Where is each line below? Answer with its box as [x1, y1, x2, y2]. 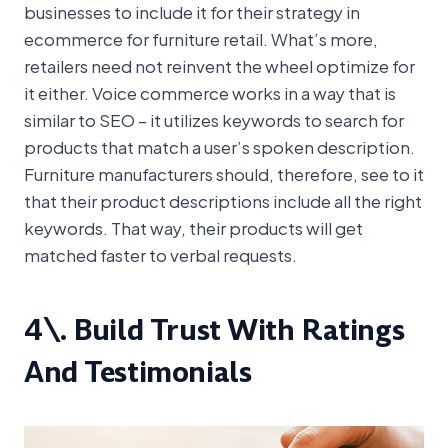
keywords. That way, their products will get [24, 212, 363, 241]
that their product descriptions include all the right [24, 185, 422, 214]
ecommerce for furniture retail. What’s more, [24, 23, 378, 52]
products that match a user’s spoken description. [24, 131, 415, 160]
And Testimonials [24, 352, 252, 392]
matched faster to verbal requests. [24, 239, 297, 268]
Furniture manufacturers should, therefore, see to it [24, 158, 424, 187]
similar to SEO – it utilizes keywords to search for [24, 104, 404, 133]
